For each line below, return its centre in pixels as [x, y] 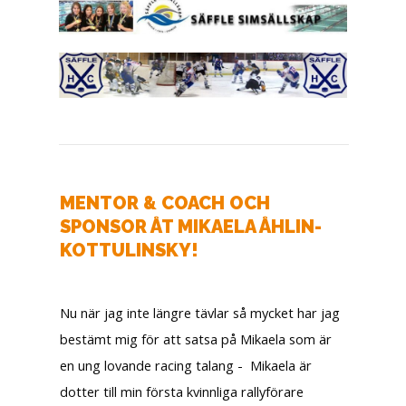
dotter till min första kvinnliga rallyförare [182, 392]
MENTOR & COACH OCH [165, 203]
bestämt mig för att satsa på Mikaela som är [196, 339]
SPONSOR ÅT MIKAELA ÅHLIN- [191, 227]
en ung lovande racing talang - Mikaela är [186, 366]
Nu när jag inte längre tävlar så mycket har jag [200, 313]
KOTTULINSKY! [129, 251]
